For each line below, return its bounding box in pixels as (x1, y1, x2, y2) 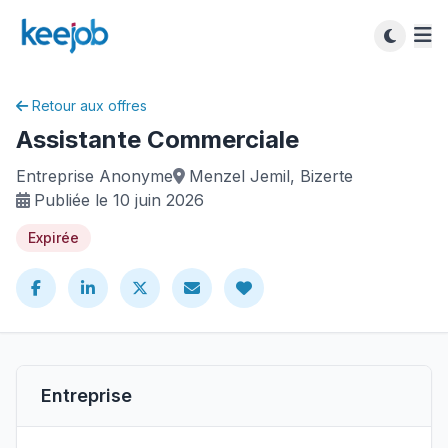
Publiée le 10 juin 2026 (34, 190, 204, 210)
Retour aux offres (32, 97, 147, 114)
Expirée (28, 229, 79, 246)
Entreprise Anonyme (16, 166, 173, 186)
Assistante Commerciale (16, 125, 299, 154)
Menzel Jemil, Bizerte (189, 166, 353, 186)
